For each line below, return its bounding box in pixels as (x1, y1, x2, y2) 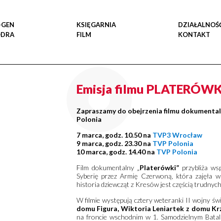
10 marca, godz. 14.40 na (76, 147, 156, 156)
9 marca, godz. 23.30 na (76, 139, 152, 147)
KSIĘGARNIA (76, 21, 116, 29)
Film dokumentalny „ (76, 163, 140, 172)
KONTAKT (178, 31, 210, 38)
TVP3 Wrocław (152, 131, 202, 139)
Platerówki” (139, 163, 179, 172)
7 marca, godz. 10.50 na (76, 131, 152, 139)
